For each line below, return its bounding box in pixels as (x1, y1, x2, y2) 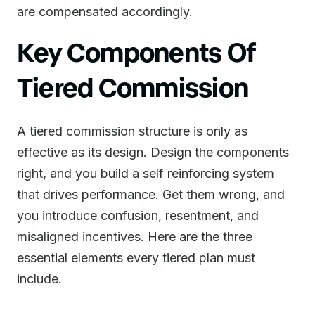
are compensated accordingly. (17, 4, 193, 19)
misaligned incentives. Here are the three (17, 229, 252, 244)
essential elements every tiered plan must (17, 250, 255, 265)
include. (17, 271, 62, 286)
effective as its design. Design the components (17, 145, 289, 160)
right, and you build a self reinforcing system (17, 166, 274, 181)
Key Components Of (17, 35, 255, 67)
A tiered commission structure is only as (17, 124, 247, 139)
